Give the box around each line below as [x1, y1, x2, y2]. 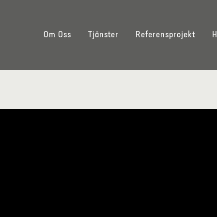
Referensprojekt [136, 30, 195, 40]
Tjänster [88, 30, 119, 40]
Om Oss [44, 30, 71, 40]
